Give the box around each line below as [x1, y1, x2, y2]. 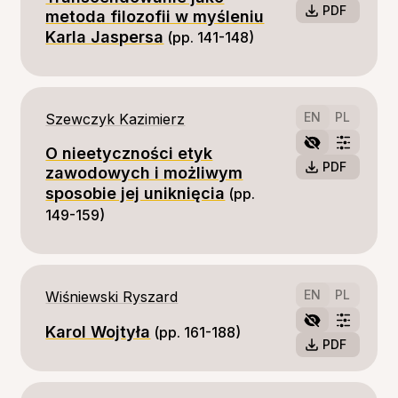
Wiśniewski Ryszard [45, 288, 179, 306]
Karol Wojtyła [45, 322, 151, 341]
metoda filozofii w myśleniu [45, 7, 265, 26]
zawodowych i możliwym [45, 163, 243, 182]
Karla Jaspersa [45, 28, 164, 46]
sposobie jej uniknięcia [45, 184, 226, 203]
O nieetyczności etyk [45, 144, 213, 163]
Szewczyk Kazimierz [45, 110, 186, 128]
